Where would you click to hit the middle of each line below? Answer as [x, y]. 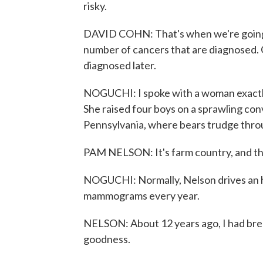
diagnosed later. [120, 65]
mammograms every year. [141, 195]
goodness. [107, 239]
